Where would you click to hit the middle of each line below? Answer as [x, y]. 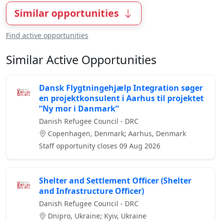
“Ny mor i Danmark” [79, 109]
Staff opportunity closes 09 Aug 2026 [100, 146]
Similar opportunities [68, 13]
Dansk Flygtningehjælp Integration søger [121, 88]
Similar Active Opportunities [81, 60]
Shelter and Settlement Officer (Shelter [115, 181]
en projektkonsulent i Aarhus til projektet [121, 98]
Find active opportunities [47, 36]
